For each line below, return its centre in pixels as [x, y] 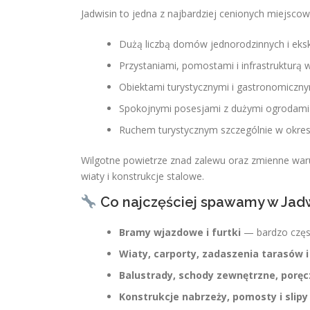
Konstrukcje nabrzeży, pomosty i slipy [213, 297]
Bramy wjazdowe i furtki [180, 232]
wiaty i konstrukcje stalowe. [143, 176]
